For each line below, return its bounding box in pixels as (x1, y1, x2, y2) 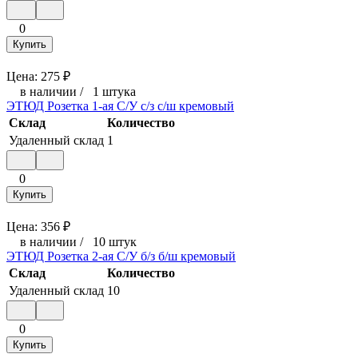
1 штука (93, 84, 136, 98)
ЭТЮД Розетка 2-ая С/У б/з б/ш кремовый (6, 249, 236, 263)
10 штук (93, 234, 137, 249)
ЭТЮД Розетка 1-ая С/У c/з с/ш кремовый (6, 98, 234, 113)
